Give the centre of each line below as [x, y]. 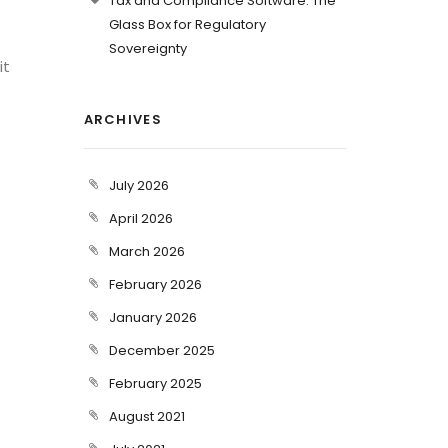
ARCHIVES [122, 119]
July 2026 [138, 185]
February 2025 [155, 383]
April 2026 [140, 218]
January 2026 [152, 317]
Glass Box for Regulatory [187, 24]
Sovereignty [147, 48]
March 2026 [146, 251]
